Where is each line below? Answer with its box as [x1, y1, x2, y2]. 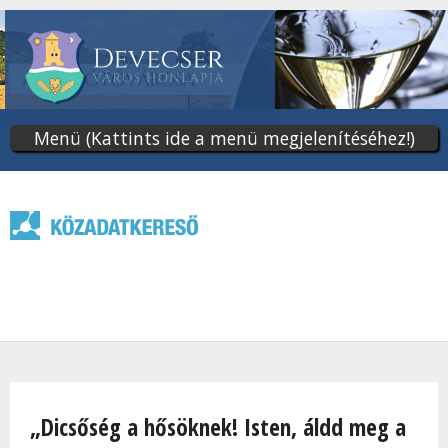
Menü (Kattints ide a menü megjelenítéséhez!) [33, 126, 415, 151]
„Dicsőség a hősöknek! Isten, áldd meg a [30, 411, 406, 444]
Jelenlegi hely [10, 381, 123, 410]
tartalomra [165, 59, 230, 77]
